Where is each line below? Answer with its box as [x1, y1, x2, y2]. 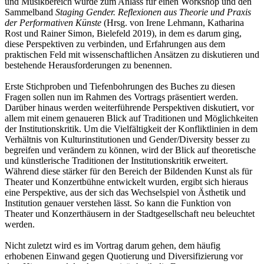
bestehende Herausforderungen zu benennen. [5, 60, 172, 70]
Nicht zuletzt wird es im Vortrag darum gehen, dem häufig [5, 240, 220, 250]
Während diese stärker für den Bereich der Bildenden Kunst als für [5, 166, 252, 176]
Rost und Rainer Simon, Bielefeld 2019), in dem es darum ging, [5, 28, 242, 38]
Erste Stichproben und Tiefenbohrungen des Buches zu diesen [5, 81, 235, 91]
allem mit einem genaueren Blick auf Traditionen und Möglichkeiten [5, 113, 258, 123]
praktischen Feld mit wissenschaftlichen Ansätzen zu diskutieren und [5, 49, 259, 60]
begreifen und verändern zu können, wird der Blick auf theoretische [5, 144, 256, 155]
